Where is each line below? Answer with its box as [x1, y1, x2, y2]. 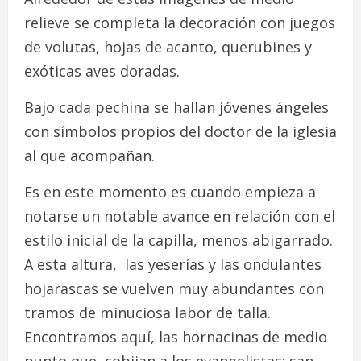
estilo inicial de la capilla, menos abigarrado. [24, 230, 333, 250]
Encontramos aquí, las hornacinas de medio [24, 326, 327, 346]
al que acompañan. [24, 145, 155, 165]
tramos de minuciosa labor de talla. [24, 302, 271, 322]
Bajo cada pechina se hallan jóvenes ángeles [24, 97, 329, 117]
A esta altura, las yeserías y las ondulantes [24, 254, 322, 274]
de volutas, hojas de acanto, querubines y [24, 36, 312, 56]
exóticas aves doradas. [24, 60, 180, 81]
